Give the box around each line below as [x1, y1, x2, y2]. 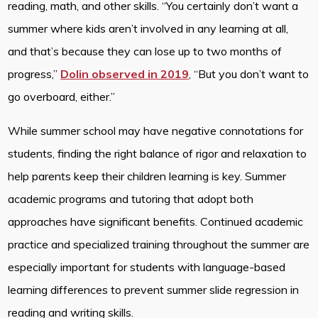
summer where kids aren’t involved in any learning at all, [8, 21, 289, 35]
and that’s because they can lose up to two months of [8, 43, 283, 58]
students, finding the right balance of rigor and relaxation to [8, 146, 307, 160]
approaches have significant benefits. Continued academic [8, 214, 304, 229]
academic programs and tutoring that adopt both [8, 191, 254, 206]
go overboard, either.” [8, 89, 119, 104]
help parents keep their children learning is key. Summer [8, 168, 287, 183]
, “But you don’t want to [189, 66, 309, 81]
